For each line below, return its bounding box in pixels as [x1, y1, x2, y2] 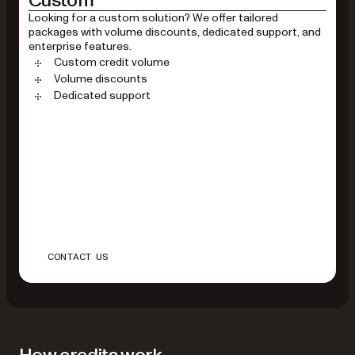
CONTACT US [48, 252, 109, 262]
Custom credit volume [54, 54, 170, 70]
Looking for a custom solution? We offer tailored [29, 10, 278, 25]
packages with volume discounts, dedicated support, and [29, 24, 321, 40]
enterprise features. [29, 38, 132, 54]
